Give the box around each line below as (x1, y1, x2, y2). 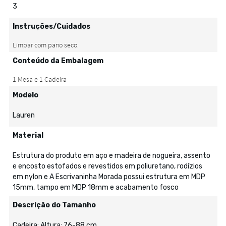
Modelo (12, 91, 38, 99)
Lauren (12, 111, 35, 120)
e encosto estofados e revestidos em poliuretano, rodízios (12, 162, 202, 171)
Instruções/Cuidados (12, 22, 90, 31)
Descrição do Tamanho (12, 201, 96, 209)
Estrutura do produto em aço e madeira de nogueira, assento (12, 151, 210, 160)
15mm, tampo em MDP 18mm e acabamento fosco (12, 183, 179, 192)
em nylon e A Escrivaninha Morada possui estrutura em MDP (12, 173, 205, 181)
